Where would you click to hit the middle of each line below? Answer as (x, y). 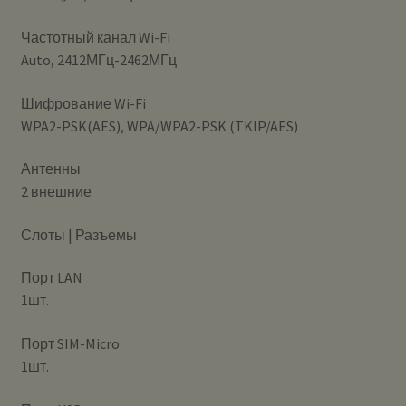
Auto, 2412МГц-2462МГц (98, 59)
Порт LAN (51, 278)
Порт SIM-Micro (70, 344)
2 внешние (56, 192)
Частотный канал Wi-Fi (95, 37)
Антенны (50, 169)
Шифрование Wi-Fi (83, 103)
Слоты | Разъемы (78, 234)
